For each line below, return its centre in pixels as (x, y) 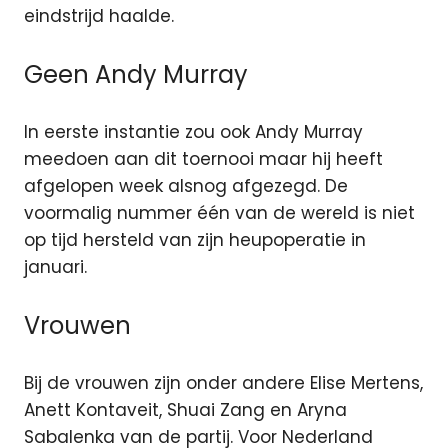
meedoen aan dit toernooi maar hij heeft (203, 159)
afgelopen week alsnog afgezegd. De (186, 186)
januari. (55, 267)
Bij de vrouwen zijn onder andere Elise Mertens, (223, 383)
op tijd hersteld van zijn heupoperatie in (195, 240)
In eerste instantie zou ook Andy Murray (193, 132)
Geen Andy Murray (136, 74)
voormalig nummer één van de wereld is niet (219, 213)
